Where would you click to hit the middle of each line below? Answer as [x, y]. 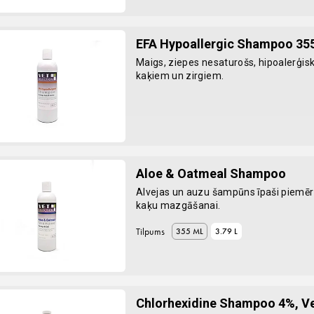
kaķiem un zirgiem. [180, 76]
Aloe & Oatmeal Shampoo [211, 173]
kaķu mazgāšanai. [178, 205]
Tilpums [150, 231]
